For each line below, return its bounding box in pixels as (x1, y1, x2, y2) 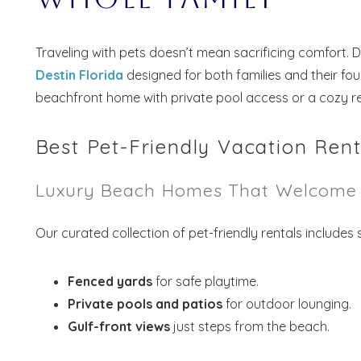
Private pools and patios (67, 295, 222, 312)
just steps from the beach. (169, 317, 330, 334)
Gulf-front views (67, 317, 170, 334)
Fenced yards (67, 272, 152, 289)
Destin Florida (35, 66, 123, 83)
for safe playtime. (151, 272, 259, 289)
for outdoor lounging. (222, 295, 351, 312)
